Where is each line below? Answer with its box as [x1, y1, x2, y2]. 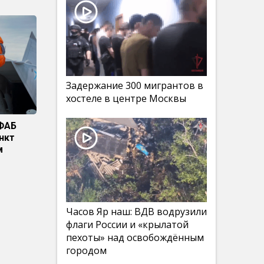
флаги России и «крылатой [66, 218, 189, 231]
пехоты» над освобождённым [66, 231, 204, 244]
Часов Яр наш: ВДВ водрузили [66, 205, 207, 218]
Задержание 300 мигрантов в [66, 79, 203, 92]
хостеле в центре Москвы [66, 92, 186, 105]
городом [66, 244, 107, 257]
